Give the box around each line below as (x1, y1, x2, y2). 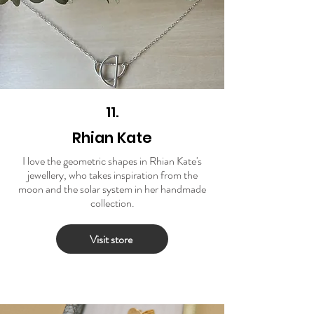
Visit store (89, 231, 132, 247)
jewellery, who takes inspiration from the (27, 167, 198, 184)
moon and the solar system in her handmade (18, 181, 206, 198)
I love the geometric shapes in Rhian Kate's (22, 153, 202, 170)
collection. (90, 195, 135, 212)
